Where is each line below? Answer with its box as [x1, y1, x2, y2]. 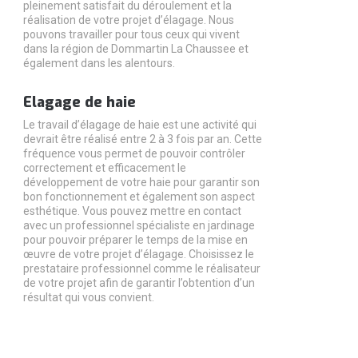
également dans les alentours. [22, 57, 175, 70]
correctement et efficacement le [22, 161, 186, 175]
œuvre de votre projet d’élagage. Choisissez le [22, 248, 254, 261]
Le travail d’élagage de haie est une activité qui [22, 118, 257, 132]
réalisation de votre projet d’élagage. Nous [22, 14, 234, 27]
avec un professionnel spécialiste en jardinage [22, 219, 255, 233]
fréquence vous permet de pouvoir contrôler [22, 147, 245, 161]
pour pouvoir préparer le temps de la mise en [22, 233, 248, 247]
